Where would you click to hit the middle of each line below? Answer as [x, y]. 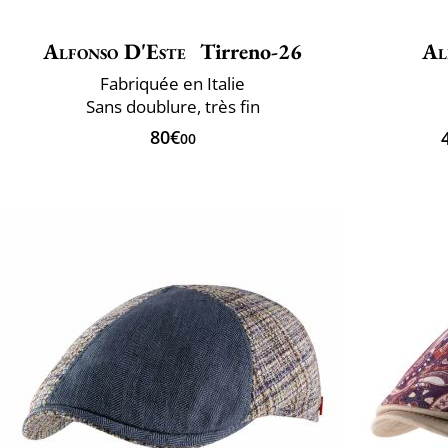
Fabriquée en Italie [172, 83]
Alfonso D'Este [114, 51]
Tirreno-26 [248, 51]
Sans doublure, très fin [172, 106]
